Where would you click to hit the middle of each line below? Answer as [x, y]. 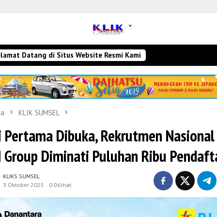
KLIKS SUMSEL [21, 176]
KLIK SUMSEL [39, 112]
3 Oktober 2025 [23, 185]
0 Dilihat [60, 185]
